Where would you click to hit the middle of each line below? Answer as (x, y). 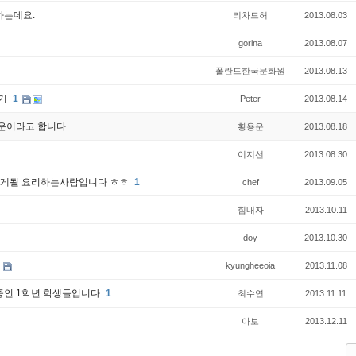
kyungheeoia (250, 265)
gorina (250, 43)
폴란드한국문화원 (250, 71)
